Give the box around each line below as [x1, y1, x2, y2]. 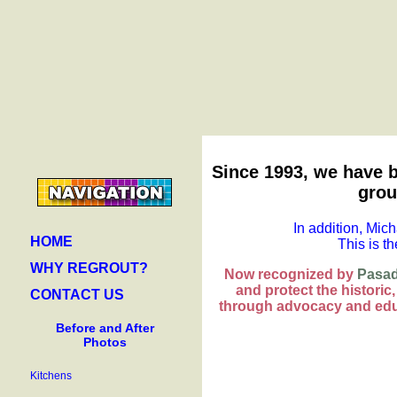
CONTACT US [30, 287, 124, 302]
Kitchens [30, 370, 72, 382]
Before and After [55, 321, 154, 335]
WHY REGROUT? [30, 261, 148, 276]
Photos [82, 335, 127, 349]
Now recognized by [224, 267, 357, 282]
